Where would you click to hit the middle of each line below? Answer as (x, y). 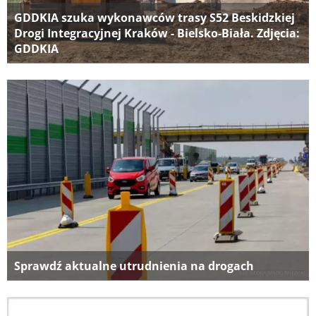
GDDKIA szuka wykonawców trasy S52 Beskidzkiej (154, 18)
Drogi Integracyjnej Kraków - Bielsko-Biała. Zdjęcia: (157, 34)
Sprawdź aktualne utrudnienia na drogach (134, 266)
